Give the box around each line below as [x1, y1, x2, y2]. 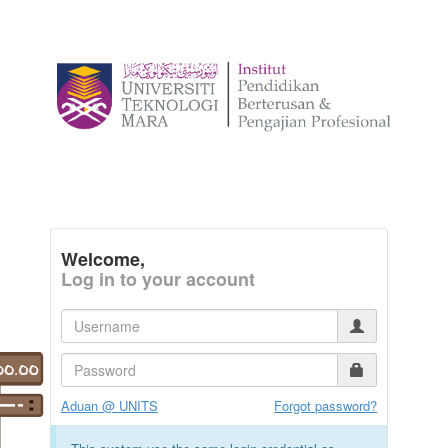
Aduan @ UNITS [60, 396, 158, 416]
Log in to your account [60, 266, 255, 293]
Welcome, [60, 246, 145, 273]
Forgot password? [274, 396, 378, 416]
